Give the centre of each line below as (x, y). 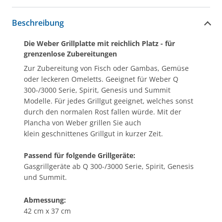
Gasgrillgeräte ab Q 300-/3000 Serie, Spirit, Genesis (109, 166)
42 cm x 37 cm (47, 211)
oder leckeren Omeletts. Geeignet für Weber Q (101, 79)
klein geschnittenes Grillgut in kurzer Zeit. (93, 134)
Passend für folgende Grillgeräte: (80, 155)
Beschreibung (38, 23)
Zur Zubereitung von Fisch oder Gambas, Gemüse (106, 68)
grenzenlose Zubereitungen (70, 54)
